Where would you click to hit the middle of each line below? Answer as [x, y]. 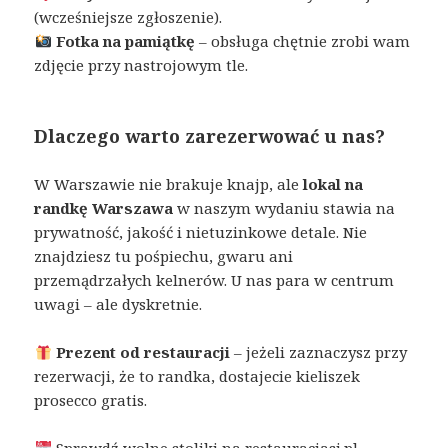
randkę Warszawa [104, 208]
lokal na [333, 184]
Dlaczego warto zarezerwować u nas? [210, 136]
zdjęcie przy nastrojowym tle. [141, 65]
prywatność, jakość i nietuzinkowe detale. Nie [201, 232]
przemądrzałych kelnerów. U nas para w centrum [214, 280]
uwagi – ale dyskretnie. [118, 304]
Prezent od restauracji [142, 352]
